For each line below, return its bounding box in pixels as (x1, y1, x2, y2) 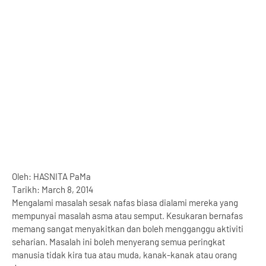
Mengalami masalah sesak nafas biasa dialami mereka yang (12, 197, 238, 208)
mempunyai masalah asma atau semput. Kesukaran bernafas (12, 210, 243, 221)
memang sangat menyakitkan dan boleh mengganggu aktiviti (12, 223, 243, 234)
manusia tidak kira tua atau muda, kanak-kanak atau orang (12, 249, 237, 260)
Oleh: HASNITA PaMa (12, 171, 91, 182)
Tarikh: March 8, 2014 (12, 184, 93, 195)
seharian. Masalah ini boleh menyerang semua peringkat (12, 236, 225, 247)
